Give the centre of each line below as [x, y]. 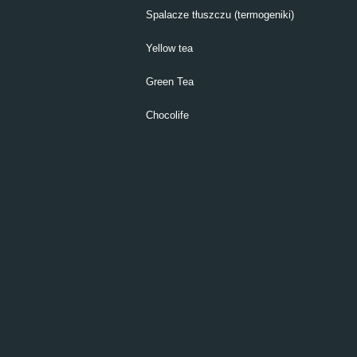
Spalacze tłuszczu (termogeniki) [220, 15]
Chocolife [167, 115]
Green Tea [170, 82]
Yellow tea [169, 48]
